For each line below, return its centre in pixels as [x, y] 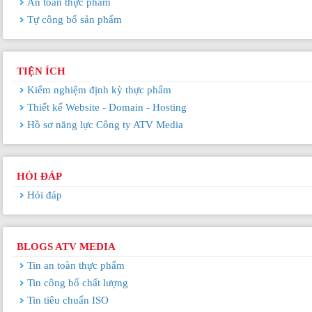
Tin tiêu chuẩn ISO [68, 300]
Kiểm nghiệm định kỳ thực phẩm [99, 89]
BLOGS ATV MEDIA [66, 246]
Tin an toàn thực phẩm [76, 265]
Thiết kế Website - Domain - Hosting [107, 107]
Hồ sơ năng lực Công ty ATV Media [105, 124]
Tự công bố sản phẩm [74, 19]
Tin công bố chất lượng [77, 282]
